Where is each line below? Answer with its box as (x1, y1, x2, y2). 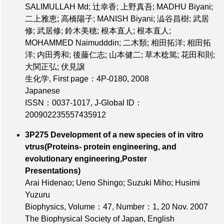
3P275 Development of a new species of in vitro (25, 130, 203, 139)
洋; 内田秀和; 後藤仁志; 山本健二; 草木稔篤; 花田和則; (25, 50, 215, 59)
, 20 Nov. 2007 (157, 202, 208, 211)
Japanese (25, 86, 60, 95)
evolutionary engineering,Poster (25, 154, 147, 163)
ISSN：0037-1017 (25, 98, 90, 107)
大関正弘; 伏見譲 (25, 62, 85, 71)
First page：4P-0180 (53, 74, 127, 83)
